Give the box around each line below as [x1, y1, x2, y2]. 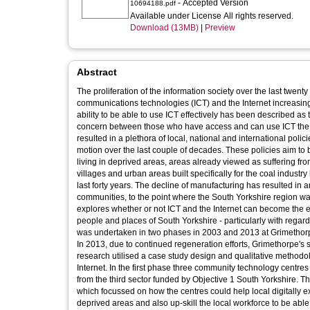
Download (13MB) [130, 23, 199, 33]
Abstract [77, 66, 117, 77]
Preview [205, 23, 235, 33]
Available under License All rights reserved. [130, 11, 295, 21]
